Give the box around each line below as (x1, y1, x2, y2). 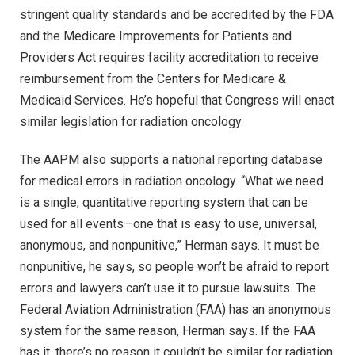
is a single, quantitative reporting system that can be (20, 195, 308, 211)
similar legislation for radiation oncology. (20, 114, 243, 130)
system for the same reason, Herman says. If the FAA (20, 323, 315, 339)
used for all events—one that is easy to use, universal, (20, 216, 317, 232)
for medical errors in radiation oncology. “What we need (20, 174, 323, 189)
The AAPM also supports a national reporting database (20, 152, 323, 168)
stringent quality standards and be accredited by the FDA (20, 7, 334, 23)
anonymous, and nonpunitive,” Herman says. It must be (20, 238, 319, 254)
